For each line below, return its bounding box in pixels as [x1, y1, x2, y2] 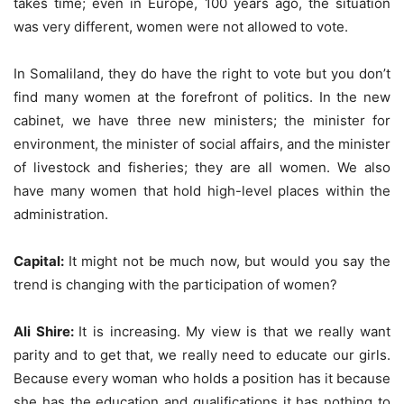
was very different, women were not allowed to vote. [14, 17, 348, 35]
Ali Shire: [14, 322, 79, 340]
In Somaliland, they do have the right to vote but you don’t [14, 64, 390, 82]
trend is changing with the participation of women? [14, 275, 337, 293]
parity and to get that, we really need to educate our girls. [14, 345, 390, 363]
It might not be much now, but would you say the [68, 252, 391, 270]
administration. [14, 205, 108, 223]
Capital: [14, 252, 69, 270]
